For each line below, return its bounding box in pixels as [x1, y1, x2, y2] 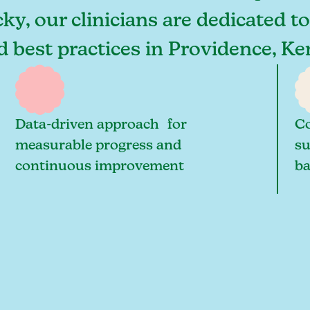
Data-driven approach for [15, 117, 187, 132]
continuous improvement [15, 158, 184, 174]
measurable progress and [15, 138, 181, 153]
